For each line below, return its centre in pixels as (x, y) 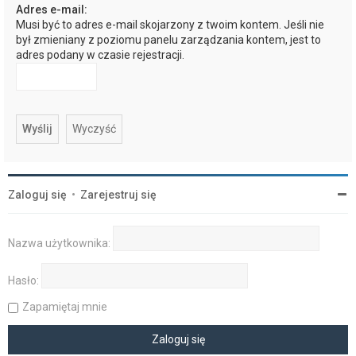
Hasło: (23, 281)
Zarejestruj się (118, 195)
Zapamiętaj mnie (65, 307)
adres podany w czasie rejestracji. (100, 55)
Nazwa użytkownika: (59, 244)
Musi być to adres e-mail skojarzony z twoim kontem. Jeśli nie (170, 25)
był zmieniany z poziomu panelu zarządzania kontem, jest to (168, 40)
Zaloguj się (37, 195)
